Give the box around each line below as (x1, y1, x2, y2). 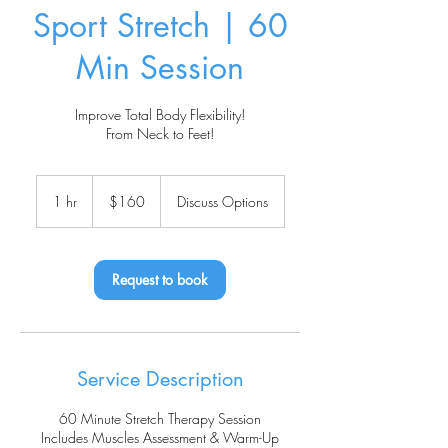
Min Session (76, 47, 244, 88)
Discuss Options (176, 192, 268, 211)
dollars (92, 198, 123, 209)
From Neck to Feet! (106, 124, 214, 143)
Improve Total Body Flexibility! (75, 105, 245, 124)
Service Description (76, 366, 244, 392)
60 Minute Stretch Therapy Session (59, 409, 261, 428)
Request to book (112, 270, 208, 289)
